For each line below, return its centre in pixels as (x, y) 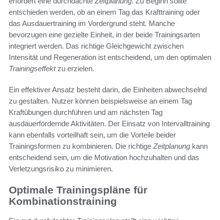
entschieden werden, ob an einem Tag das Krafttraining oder (104, 12)
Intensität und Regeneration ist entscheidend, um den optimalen (110, 57)
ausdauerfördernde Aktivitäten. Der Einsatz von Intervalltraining (109, 123)
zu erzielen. (75, 68)
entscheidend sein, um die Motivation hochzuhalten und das (104, 157)
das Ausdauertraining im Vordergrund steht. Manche (92, 23)
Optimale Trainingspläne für (78, 190)
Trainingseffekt (32, 68)
